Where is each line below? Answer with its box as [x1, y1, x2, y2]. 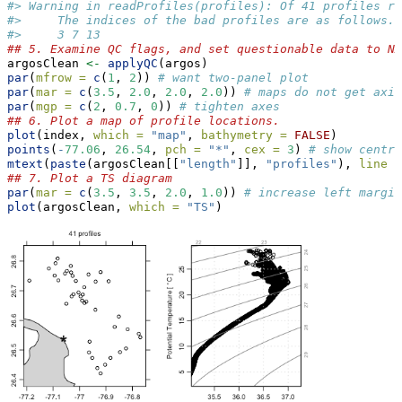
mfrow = [36, 71, 86, 85]
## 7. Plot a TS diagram [7, 171, 172, 186]
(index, [36, 128, 93, 143]
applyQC [108, 57, 158, 71]
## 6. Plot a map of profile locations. [7, 114, 280, 128]
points [7, 143, 50, 157]
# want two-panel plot [158, 71, 309, 85]
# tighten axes [179, 100, 280, 114]
